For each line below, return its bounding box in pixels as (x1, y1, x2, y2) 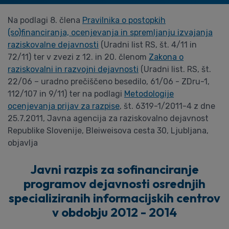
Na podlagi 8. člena (8, 15, 82, 25)
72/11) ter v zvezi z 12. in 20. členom (8, 52, 149, 62)
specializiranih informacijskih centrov (9, 190, 220, 205)
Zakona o (149, 52, 184, 62)
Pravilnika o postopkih (82, 15, 166, 25)
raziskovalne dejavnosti (8, 40, 99, 50)
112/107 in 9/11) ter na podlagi (8, 89, 124, 99)
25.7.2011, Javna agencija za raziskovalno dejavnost (8, 113, 209, 123)
